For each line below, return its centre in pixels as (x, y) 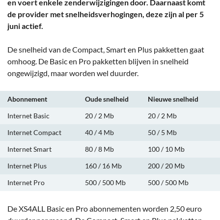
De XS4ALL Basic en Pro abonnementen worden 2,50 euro (105, 209)
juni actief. (25, 26)
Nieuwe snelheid (173, 99)
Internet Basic (28, 116)
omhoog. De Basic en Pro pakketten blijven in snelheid (98, 61)
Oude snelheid (107, 99)
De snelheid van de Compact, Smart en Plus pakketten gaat (106, 50)
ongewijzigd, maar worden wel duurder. (73, 73)
